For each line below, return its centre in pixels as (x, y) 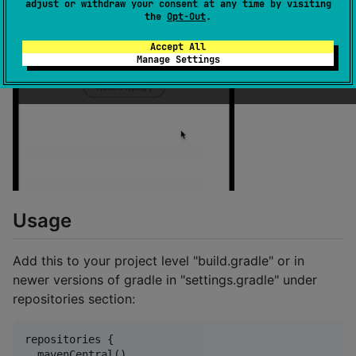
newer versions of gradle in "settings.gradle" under (165, 280)
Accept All (178, 46)
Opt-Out (186, 16)
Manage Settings (178, 59)
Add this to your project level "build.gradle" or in (159, 261)
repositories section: (74, 299)
